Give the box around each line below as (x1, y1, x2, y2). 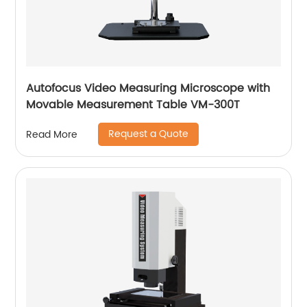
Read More (26, 126, 78, 143)
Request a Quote (108, 126, 189, 142)
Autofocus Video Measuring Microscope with (26, 79, 271, 97)
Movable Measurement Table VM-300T (26, 96, 241, 114)
